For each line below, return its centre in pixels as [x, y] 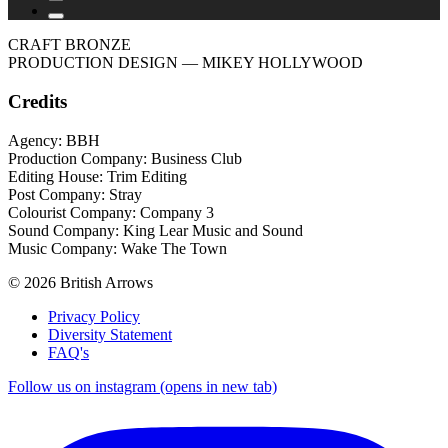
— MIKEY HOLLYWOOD [272, 63]
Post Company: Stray [75, 194]
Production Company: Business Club [125, 158]
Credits [37, 102]
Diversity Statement [110, 334]
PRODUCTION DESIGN [93, 63]
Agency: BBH [54, 140]
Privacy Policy [94, 316]
